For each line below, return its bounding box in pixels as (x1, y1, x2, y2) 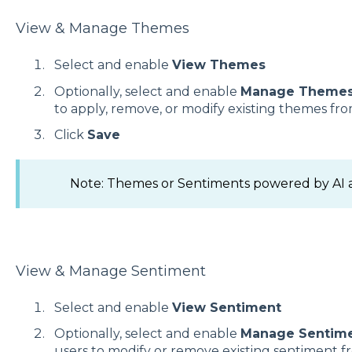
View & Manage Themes (15, 19, 189, 37)
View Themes (171, 57, 266, 73)
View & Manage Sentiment (15, 262, 206, 280)
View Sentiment (171, 299, 285, 315)
